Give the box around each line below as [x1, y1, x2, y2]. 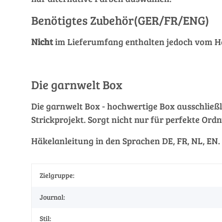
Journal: [40, 192, 65, 202]
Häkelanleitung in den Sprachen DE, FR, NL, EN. [31, 135, 220, 147]
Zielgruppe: [40, 170, 74, 180]
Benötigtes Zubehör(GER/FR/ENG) [31, 12, 209, 28]
